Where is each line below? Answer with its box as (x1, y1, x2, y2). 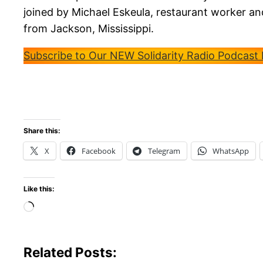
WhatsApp (213, 146, 249, 157)
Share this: (23, 126, 60, 136)
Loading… (33, 201, 82, 214)
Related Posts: (23, 244, 117, 261)
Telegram (148, 146, 180, 157)
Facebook (82, 146, 116, 157)
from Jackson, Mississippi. (23, 22, 157, 35)
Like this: (23, 184, 55, 194)
